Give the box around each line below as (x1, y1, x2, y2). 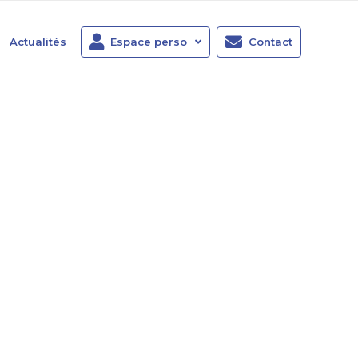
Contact (249, 35, 292, 48)
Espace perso (110, 35, 187, 48)
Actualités (10, 35, 66, 48)
